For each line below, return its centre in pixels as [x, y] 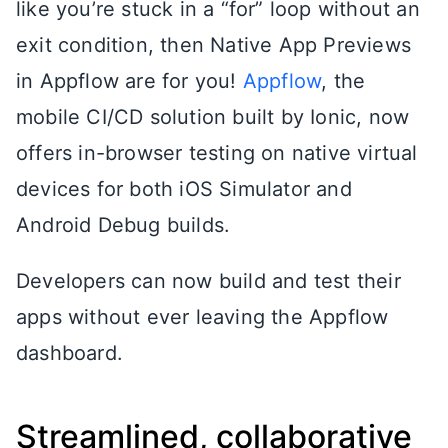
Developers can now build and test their [208, 281]
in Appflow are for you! [129, 81]
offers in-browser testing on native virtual [217, 153]
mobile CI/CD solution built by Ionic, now [213, 117]
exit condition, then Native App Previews [214, 45]
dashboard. [69, 353]
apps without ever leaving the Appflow [202, 317]
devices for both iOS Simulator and [184, 189]
